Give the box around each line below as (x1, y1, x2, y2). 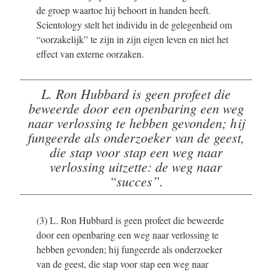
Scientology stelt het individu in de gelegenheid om (36, 18, 232, 31)
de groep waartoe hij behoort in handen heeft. (36, 3, 211, 16)
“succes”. (109, 171, 163, 190)
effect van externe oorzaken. (36, 47, 144, 60)
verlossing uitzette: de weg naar (50, 157, 222, 175)
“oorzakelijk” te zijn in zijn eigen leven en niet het (36, 32, 228, 46)
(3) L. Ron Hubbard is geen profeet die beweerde (36, 213, 224, 226)
